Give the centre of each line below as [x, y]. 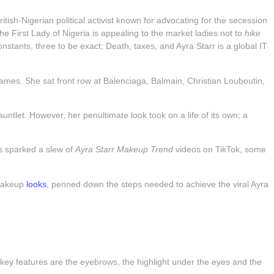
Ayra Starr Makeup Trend [126, 150]
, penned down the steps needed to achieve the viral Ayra [158, 184]
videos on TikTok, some [221, 150]
